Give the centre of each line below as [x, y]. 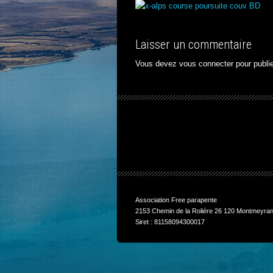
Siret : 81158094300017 [170, 222]
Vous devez [157, 64]
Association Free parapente [176, 200]
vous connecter [206, 64]
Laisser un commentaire [193, 44]
